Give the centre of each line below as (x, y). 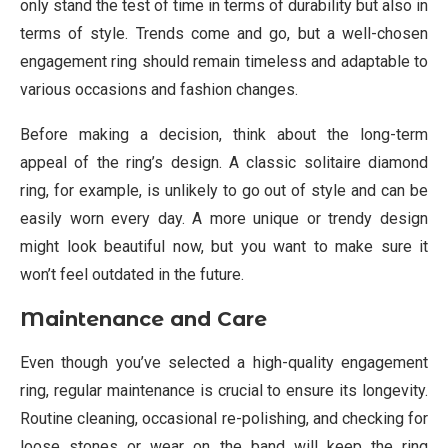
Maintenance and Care (143, 319)
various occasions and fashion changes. (159, 89)
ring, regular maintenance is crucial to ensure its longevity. (224, 390)
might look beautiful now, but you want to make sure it (224, 246)
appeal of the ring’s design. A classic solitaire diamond (224, 162)
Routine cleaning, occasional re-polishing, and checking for (224, 418)
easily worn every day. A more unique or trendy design (224, 218)
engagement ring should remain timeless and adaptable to (224, 61)
